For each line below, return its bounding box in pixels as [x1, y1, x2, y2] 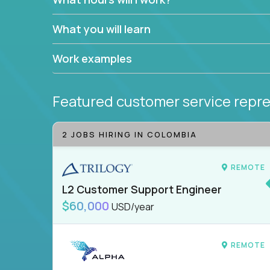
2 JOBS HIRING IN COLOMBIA [62, 129, 197, 140]
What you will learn [52, 22, 151, 36]
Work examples [52, 51, 132, 66]
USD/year [111, 200, 154, 214]
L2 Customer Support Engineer [62, 182, 222, 197]
